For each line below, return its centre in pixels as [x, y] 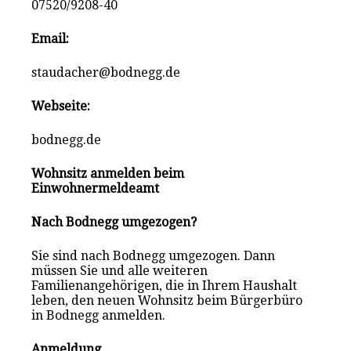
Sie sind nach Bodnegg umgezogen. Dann [154, 255]
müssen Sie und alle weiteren [120, 270]
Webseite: [61, 106]
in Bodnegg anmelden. [99, 315]
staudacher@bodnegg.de [106, 72]
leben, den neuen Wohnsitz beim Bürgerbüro [167, 300]
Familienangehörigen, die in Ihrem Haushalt [165, 285]
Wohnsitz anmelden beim [108, 173]
